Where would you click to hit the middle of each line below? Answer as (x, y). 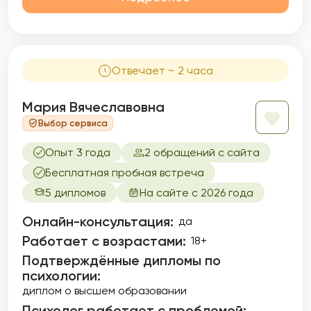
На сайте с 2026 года (196, 193)
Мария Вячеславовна (93, 107)
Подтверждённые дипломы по (121, 260)
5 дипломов (75, 193)
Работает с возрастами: (104, 241)
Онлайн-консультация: (98, 221)
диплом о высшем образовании (104, 291)
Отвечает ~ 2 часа (162, 70)
